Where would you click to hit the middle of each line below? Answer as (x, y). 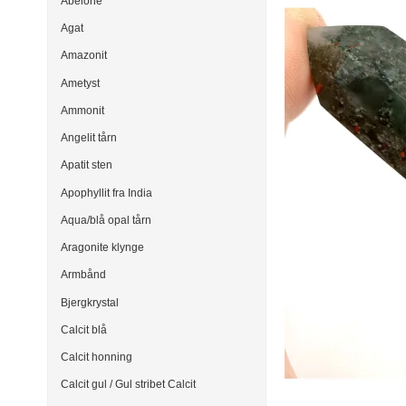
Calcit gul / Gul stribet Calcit (128, 385)
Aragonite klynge (102, 248)
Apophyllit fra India (106, 193)
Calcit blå (84, 329)
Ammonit (82, 110)
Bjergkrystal (90, 302)
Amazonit (84, 56)
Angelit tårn (89, 138)
